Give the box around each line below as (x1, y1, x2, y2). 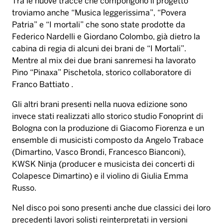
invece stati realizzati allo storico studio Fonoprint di (12, 113, 203, 121)
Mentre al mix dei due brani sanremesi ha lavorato (12, 57, 196, 65)
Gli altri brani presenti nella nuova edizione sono (12, 101, 187, 109)
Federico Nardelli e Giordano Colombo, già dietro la (12, 33, 200, 41)
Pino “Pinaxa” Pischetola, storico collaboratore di (12, 69, 191, 77)
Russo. (12, 185, 37, 193)
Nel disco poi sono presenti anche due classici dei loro (12, 205, 211, 213)
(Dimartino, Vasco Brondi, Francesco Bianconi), (12, 149, 186, 157)
